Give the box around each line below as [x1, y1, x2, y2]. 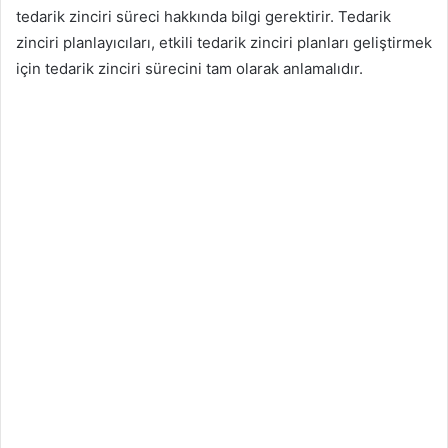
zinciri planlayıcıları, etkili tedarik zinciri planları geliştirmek [16, 32, 432, 52]
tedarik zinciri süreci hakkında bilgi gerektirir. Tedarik [16, 6, 391, 26]
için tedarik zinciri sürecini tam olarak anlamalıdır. [16, 58, 363, 78]
